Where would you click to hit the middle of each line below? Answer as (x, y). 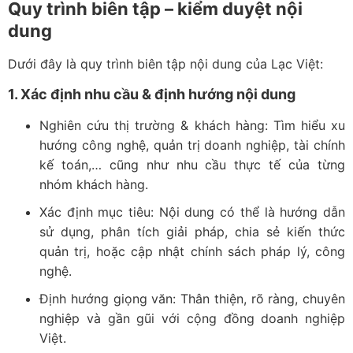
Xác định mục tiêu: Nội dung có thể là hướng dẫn (192, 212)
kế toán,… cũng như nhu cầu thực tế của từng (192, 164)
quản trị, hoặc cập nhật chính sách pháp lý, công (192, 251)
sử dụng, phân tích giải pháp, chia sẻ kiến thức (192, 231)
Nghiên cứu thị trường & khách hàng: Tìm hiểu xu (192, 125)
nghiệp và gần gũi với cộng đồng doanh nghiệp (192, 318)
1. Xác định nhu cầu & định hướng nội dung (152, 94)
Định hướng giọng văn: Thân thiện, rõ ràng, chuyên (192, 298)
